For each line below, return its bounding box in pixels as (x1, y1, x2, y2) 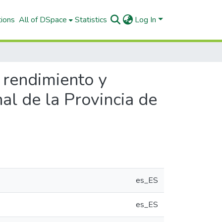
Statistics (75, 14, 108, 25)
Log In (135, 14, 157, 25)
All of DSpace (19, 14, 67, 25)
